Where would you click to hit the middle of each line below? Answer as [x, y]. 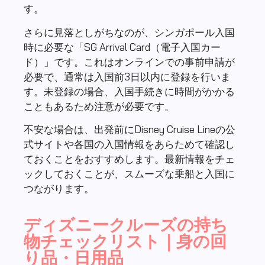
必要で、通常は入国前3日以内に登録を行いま [127, 76]
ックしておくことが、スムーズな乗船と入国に [129, 174]
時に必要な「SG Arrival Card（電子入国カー [122, 47]
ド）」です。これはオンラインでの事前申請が [129, 62]
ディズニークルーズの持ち [126, 224]
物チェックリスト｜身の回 [125, 241]
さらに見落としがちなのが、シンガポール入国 [129, 32]
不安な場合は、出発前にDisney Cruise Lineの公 [130, 130]
